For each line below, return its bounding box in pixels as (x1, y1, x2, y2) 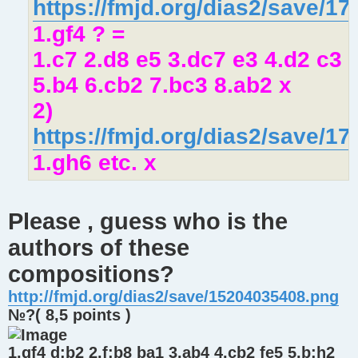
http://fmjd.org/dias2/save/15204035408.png (8, 288, 339, 306)
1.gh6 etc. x (33, 149, 157, 175)
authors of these (8, 235, 189, 261)
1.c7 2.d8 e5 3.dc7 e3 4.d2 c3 (33, 46, 342, 72)
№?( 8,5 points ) (8, 306, 131, 324)
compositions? (8, 261, 174, 288)
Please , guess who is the (8, 209, 288, 235)
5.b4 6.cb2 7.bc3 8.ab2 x (33, 72, 292, 97)
